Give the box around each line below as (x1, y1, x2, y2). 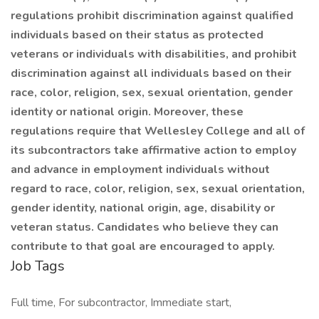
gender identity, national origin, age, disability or (11, 200, 275, 216)
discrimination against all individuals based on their (11, 66, 291, 81)
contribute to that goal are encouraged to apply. (11, 239, 275, 254)
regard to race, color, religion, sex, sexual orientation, (11, 181, 305, 197)
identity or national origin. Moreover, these (11, 104, 244, 120)
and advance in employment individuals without (11, 162, 270, 177)
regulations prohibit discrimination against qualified (11, 8, 293, 23)
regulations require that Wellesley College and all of (11, 123, 305, 139)
